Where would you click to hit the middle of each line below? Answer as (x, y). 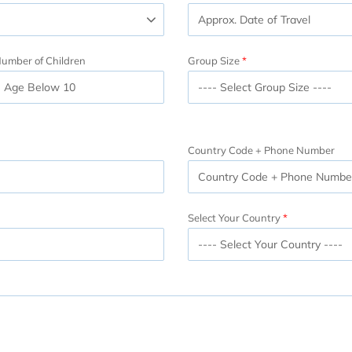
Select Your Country (234, 217)
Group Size (214, 60)
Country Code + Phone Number (261, 150)
